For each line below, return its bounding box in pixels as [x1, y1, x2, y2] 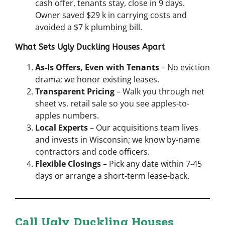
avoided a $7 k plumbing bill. [35, 21, 142, 33]
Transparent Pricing [35, 85, 115, 97]
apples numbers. [35, 109, 99, 121]
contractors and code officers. [35, 146, 150, 157]
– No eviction [159, 61, 210, 73]
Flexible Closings [35, 158, 101, 169]
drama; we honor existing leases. [35, 73, 159, 85]
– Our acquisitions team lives [88, 122, 198, 133]
